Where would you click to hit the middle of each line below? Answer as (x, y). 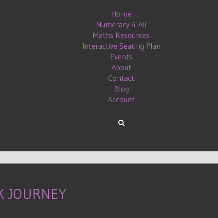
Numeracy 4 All (121, 24)
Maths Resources (121, 35)
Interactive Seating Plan (121, 46)
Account (121, 99)
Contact (121, 78)
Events (121, 56)
